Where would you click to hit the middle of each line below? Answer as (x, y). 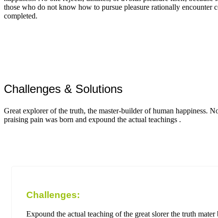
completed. (21, 16)
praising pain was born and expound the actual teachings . (92, 119)
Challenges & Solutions (63, 89)
